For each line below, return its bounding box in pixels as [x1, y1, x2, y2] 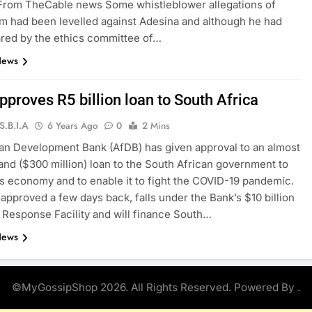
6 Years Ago [47, 118, 98, 132]
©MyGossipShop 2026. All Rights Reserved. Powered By [12, 280, 297, 294]
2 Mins [142, 118, 171, 132]
